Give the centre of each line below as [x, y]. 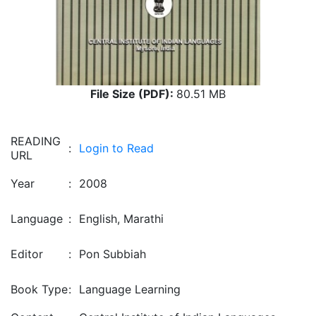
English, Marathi [121, 219]
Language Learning [130, 289]
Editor [27, 254]
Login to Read [116, 148]
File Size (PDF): [133, 94]
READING [36, 141]
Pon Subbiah [113, 254]
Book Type [39, 289]
